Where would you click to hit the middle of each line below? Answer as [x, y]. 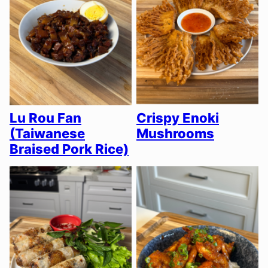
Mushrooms [175, 134]
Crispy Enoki [178, 118]
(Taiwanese [47, 134]
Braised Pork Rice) [69, 149]
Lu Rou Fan [45, 118]
